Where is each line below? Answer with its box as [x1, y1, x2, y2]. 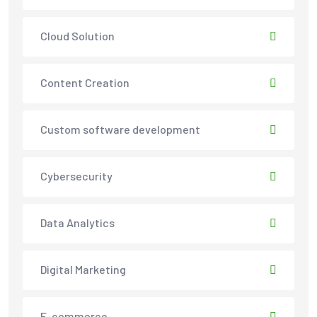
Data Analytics [40, 215, 115, 229]
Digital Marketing [40, 262, 126, 276]
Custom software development [40, 122, 200, 136]
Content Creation [40, 75, 129, 89]
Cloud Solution [40, 28, 115, 42]
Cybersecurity [40, 168, 113, 183]
